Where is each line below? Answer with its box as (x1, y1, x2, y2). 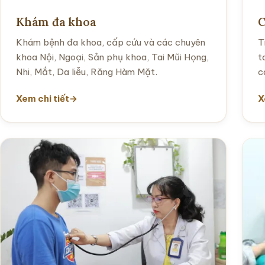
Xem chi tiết (16, 92, 69, 104)
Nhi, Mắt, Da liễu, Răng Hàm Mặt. (16, 66, 157, 77)
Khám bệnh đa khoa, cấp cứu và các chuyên (16, 36, 205, 48)
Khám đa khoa (16, 14, 96, 29)
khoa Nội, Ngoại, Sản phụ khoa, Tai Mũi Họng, (16, 51, 209, 63)
